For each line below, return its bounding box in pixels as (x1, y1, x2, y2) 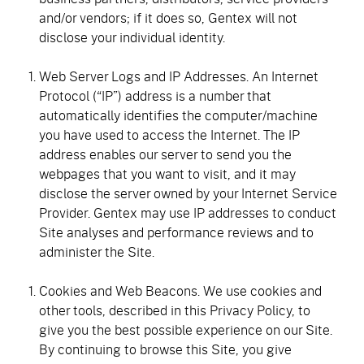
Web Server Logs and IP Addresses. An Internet (39, 67, 318, 85)
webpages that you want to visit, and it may (39, 164, 296, 183)
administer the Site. (39, 242, 154, 261)
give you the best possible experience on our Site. (39, 320, 332, 339)
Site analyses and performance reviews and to (39, 223, 314, 241)
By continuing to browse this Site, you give (39, 340, 292, 358)
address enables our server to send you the (39, 145, 292, 163)
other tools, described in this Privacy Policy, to (39, 301, 310, 319)
